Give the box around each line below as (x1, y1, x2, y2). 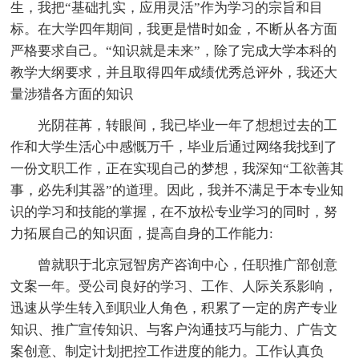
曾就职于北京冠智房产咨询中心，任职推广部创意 (38, 256, 338, 272)
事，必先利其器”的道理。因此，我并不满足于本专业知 (10, 182, 345, 198)
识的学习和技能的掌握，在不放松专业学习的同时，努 (10, 204, 338, 220)
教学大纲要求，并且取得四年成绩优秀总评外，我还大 (10, 64, 338, 80)
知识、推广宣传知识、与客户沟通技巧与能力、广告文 (10, 321, 338, 337)
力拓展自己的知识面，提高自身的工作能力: (10, 225, 274, 241)
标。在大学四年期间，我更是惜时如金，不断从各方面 (10, 21, 338, 37)
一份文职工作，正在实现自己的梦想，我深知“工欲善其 (10, 160, 345, 176)
